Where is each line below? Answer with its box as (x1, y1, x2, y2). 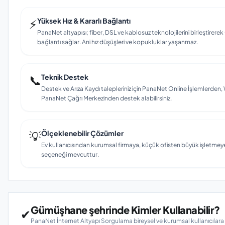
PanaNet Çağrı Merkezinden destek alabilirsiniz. (41, 94, 172, 102)
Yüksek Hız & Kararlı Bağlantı (37, 16, 131, 25)
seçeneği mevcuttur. (41, 151, 99, 158)
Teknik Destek (41, 72, 88, 81)
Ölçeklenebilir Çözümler (41, 129, 124, 138)
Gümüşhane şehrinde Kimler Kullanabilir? (31, 203, 220, 216)
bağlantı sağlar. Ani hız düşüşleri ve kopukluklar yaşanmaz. (37, 38, 198, 46)
